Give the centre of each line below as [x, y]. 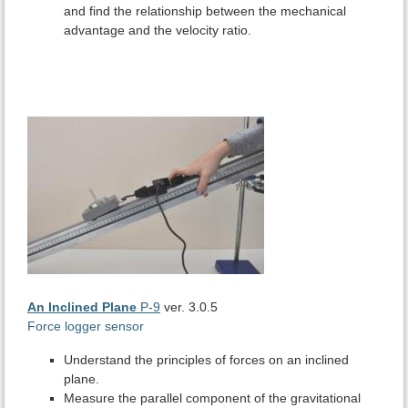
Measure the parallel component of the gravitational [212, 398]
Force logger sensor [86, 326]
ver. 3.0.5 [191, 307]
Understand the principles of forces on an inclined [206, 360]
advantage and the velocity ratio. [158, 31]
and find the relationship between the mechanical [205, 11]
